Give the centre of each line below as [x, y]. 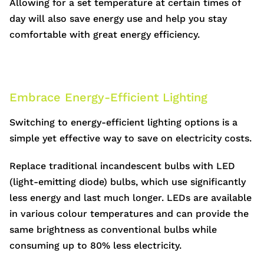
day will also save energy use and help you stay [118, 19]
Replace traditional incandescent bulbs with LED [122, 166]
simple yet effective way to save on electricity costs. [131, 138]
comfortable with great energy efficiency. [105, 35]
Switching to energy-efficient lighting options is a [123, 123]
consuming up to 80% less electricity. [95, 246]
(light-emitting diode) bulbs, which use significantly [128, 182]
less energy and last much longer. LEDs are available [131, 198]
